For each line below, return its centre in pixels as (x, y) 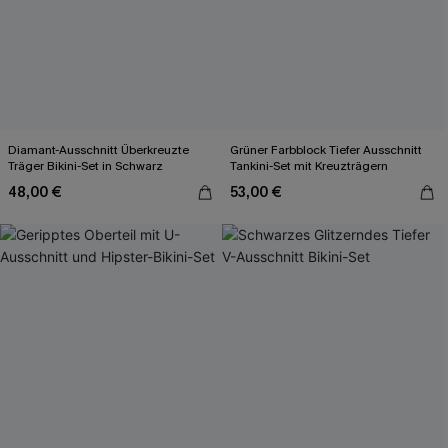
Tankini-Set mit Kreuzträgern (309, 166)
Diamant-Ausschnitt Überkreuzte (98, 150)
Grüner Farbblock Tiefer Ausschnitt (326, 150)
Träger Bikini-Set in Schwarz (85, 166)
